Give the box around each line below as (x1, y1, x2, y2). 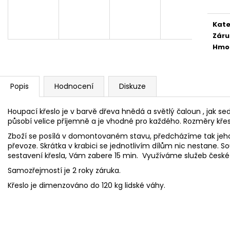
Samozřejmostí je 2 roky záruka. (8, 165, 121, 176)
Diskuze (119, 81, 146, 91)
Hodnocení (54, 81, 93, 91)
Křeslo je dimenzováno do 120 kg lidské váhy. (8, 180, 165, 190)
